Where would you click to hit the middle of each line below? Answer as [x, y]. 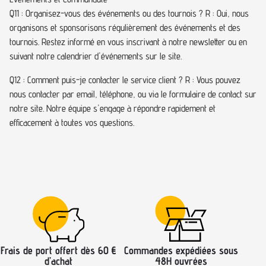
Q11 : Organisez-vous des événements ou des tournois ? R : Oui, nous [129, 13]
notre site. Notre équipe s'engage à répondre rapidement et [113, 108]
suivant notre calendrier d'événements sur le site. [96, 56]
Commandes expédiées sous [181, 251]
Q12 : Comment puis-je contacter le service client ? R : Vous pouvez [125, 80]
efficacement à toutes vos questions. [72, 123]
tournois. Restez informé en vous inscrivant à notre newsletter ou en [128, 42]
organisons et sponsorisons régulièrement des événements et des [125, 28]
